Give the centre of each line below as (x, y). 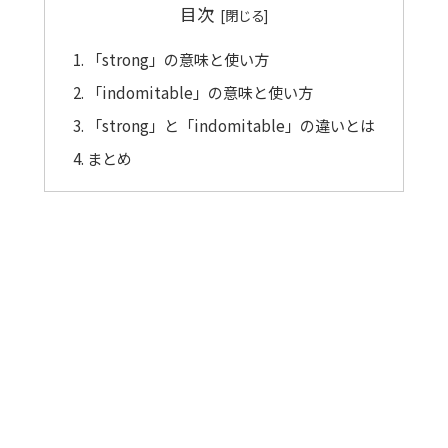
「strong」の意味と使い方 (178, 59)
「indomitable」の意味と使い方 (200, 92)
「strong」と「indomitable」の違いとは (231, 125)
